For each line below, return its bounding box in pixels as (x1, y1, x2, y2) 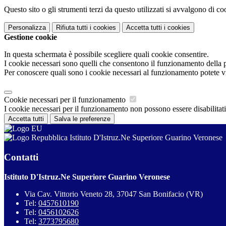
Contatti (4, 152, 38, 163)
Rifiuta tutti (56, 24, 88, 32)
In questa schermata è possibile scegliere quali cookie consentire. (4, 50, 209, 59)
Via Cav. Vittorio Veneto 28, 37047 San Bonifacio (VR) (24, 189, 203, 198)
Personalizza (8, 24, 46, 32)
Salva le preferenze (54, 115, 110, 123)
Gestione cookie (4, 33, 57, 42)
